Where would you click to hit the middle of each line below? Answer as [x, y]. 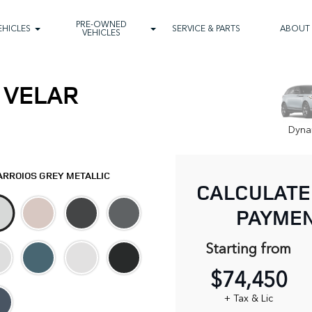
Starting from [249, 248]
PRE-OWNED [101, 24]
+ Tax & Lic [248, 298]
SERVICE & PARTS [206, 28]
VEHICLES [101, 32]
